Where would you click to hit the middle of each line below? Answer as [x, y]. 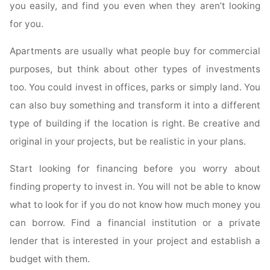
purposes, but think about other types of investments [135, 69]
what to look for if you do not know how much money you [135, 205]
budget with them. [50, 259]
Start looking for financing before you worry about [135, 169]
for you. [27, 24]
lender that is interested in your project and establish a [135, 241]
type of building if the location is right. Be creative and [135, 124]
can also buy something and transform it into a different [135, 105]
